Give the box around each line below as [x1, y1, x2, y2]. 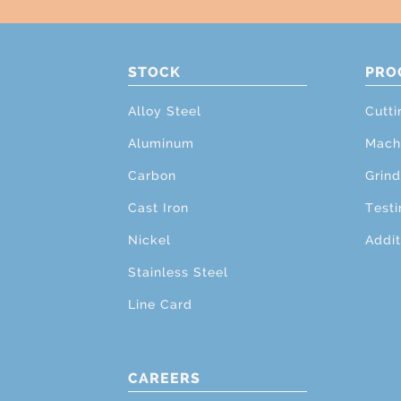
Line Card [128, 297, 192, 311]
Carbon [128, 168, 176, 183]
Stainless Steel [128, 265, 228, 279]
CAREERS [128, 370, 200, 387]
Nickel [128, 233, 171, 247]
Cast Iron [128, 200, 189, 215]
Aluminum [128, 136, 194, 150]
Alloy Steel [128, 104, 201, 118]
